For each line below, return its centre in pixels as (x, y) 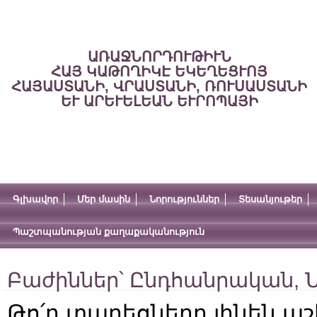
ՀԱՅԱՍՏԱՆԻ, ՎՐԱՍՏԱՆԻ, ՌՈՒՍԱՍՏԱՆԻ (159, 86)
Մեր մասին (104, 199)
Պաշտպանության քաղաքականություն (109, 232)
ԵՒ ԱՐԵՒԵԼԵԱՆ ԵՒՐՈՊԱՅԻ (159, 101)
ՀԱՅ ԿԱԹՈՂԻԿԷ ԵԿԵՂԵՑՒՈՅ (159, 71)
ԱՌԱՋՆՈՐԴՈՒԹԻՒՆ (159, 57)
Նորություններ (184, 199)
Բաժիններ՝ (68, 280)
